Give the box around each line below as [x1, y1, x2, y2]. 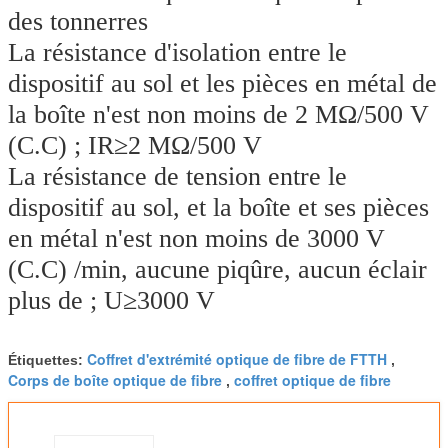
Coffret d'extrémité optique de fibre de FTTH [87, 348, 387, 369]
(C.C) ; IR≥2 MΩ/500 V [8, 130, 262, 160]
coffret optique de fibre [234, 369, 391, 390]
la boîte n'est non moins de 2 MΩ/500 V [8, 99, 429, 129]
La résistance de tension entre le [8, 161, 347, 191]
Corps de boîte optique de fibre [8, 369, 222, 390]
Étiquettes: [8, 351, 87, 368]
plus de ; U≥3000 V [8, 285, 215, 315]
